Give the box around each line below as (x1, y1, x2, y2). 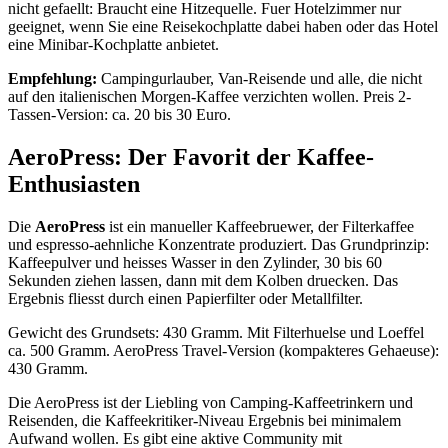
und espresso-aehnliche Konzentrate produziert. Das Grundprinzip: (8, 235, 429, 253)
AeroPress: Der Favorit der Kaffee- (8, 143, 374, 170)
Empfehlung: (8, 69, 97, 87)
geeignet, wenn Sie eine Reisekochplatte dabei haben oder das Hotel (8, 17, 438, 35)
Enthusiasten (8, 170, 140, 197)
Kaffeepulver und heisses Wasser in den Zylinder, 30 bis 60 (8, 253, 382, 271)
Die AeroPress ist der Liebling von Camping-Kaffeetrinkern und (8, 393, 413, 411)
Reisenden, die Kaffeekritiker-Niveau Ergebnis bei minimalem (8, 411, 401, 429)
